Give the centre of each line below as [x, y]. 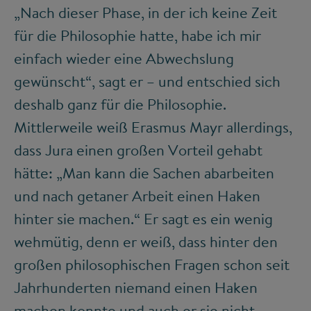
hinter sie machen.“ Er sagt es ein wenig [143, 219]
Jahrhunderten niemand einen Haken [136, 288]
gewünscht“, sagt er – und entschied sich [147, 82]
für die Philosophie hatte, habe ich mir [137, 36]
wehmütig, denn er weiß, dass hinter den [146, 242]
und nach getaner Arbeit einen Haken [137, 196]
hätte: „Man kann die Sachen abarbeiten [144, 173]
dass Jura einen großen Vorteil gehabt [138, 150]
